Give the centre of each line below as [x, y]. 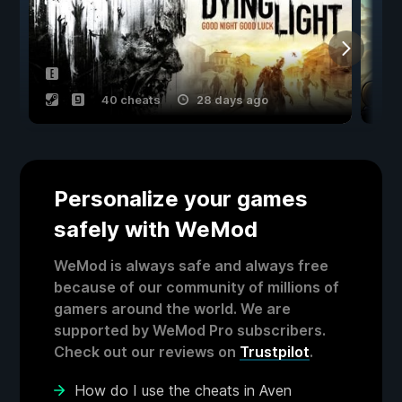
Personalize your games [181, 198]
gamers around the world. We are [172, 308]
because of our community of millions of [197, 287]
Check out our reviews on [147, 351]
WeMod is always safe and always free [191, 265]
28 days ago [232, 99]
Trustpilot [275, 351]
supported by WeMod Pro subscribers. [190, 330]
